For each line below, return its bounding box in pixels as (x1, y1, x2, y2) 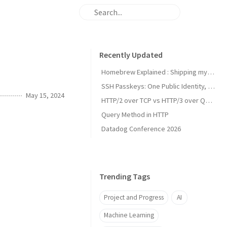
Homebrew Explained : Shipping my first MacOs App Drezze (207, 67, 214, 77)
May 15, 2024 (26, 90, 64, 100)
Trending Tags (99, 171, 150, 181)
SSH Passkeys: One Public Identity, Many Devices (208, 82, 215, 91)
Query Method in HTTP (101, 110, 169, 119)
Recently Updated (99, 50, 163, 60)
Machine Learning (104, 211, 154, 220)
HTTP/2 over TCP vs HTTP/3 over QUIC (205, 96, 212, 105)
